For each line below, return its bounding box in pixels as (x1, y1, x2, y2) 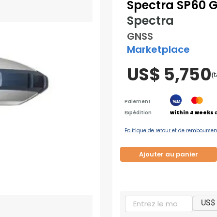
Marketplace (127, 42, 190, 56)
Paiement (124, 97, 151, 105)
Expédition (124, 108, 152, 116)
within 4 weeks (170, 108, 214, 116)
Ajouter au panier (139, 149, 199, 159)
